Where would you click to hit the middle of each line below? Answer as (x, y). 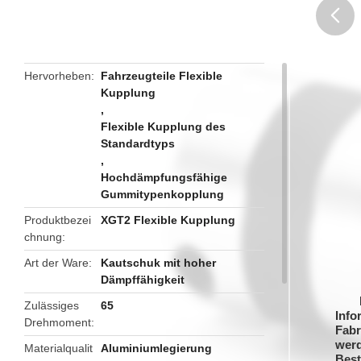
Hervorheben (58, 76)
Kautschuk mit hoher (159, 263)
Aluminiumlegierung (157, 348)
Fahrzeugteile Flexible (162, 76)
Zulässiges (52, 305)
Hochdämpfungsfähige (164, 177)
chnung (43, 237)
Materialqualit (58, 348)
